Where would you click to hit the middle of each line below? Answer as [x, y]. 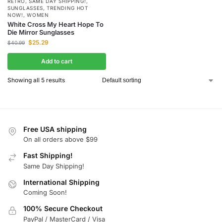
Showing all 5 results [36, 80]
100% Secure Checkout [63, 209]
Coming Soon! [45, 193]
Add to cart [57, 61]
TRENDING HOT [67, 8]
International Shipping [61, 182]
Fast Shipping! [48, 156]
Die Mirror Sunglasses [41, 32]
